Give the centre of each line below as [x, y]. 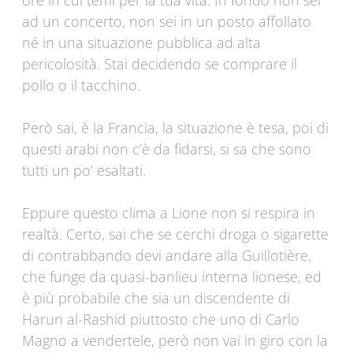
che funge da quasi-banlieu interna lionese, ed [172, 277]
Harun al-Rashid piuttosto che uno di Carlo [161, 320]
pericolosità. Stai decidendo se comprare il [160, 64]
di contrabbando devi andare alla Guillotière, [167, 256]
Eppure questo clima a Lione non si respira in [169, 213]
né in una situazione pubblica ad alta [141, 43]
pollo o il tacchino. [81, 85]
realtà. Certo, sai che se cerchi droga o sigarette [175, 234]
